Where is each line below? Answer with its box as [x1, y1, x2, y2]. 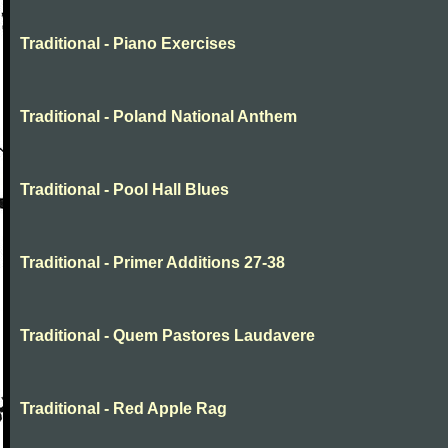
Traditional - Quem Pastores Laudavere [20, 327, 315, 344]
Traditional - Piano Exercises [20, 35, 236, 52]
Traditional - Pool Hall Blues [20, 181, 229, 198]
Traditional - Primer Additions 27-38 [20, 254, 285, 271]
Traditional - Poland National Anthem [20, 108, 297, 125]
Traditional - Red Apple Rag [20, 400, 227, 417]
